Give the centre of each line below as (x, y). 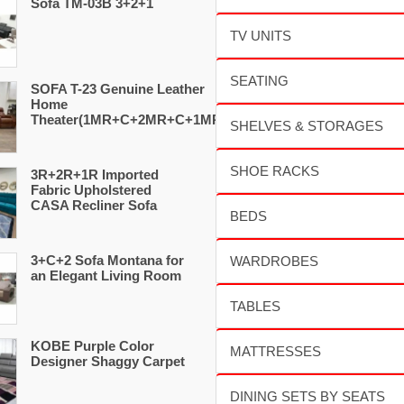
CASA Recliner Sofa (94, 205)
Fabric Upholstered (91, 190)
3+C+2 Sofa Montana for (107, 260)
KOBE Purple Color (92, 346)
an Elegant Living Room (106, 275)
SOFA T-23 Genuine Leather (118, 89)
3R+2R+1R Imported (95, 174)
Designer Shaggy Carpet (108, 361)
